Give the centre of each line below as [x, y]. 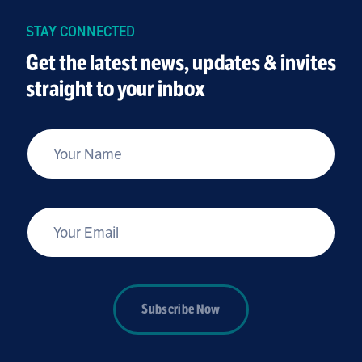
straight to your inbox [116, 89]
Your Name [68, 150]
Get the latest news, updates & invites [181, 63]
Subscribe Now [181, 310]
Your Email [68, 229]
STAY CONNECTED [80, 32]
